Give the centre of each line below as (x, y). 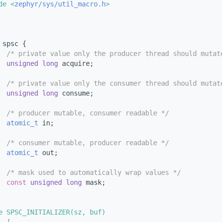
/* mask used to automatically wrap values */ (94, 173)
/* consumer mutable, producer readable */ (88, 143)
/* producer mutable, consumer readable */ (88, 113)
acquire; (76, 64)
